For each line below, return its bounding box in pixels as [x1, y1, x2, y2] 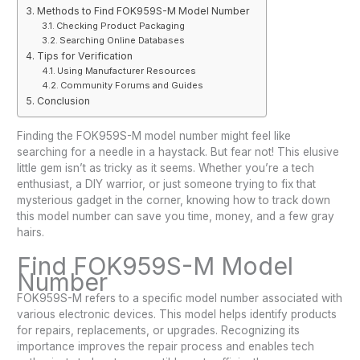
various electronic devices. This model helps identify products [17, 308, 337, 321]
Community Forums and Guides [59, 79, 203, 91]
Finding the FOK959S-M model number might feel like [17, 129, 292, 143]
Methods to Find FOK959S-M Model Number [36, 4, 250, 17]
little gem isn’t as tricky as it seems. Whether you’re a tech [17, 162, 315, 175]
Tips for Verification [36, 49, 133, 62]
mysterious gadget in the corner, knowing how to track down [17, 194, 331, 207]
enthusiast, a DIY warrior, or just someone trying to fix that [17, 178, 317, 191]
